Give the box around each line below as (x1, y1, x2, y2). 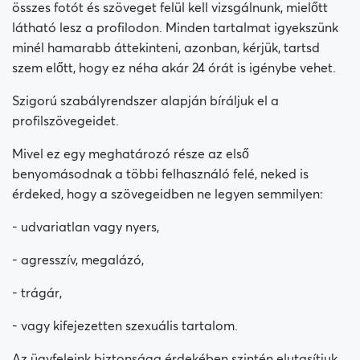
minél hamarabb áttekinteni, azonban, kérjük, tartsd (12, 39, 320, 55)
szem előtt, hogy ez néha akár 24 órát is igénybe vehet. (12, 59, 336, 76)
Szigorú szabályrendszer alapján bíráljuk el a (12, 92, 279, 108)
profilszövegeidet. (12, 112, 119, 129)
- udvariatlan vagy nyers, (12, 219, 159, 235)
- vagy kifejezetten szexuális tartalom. (12, 317, 238, 333)
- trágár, (12, 284, 62, 301)
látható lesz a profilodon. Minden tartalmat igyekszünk (12, 19, 338, 35)
